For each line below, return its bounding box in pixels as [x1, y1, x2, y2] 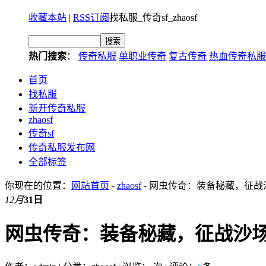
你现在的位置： [5, 180, 71, 191]
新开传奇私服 [28, 103, 85, 113]
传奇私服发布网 [28, 142, 95, 153]
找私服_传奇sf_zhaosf [109, 12, 197, 23]
